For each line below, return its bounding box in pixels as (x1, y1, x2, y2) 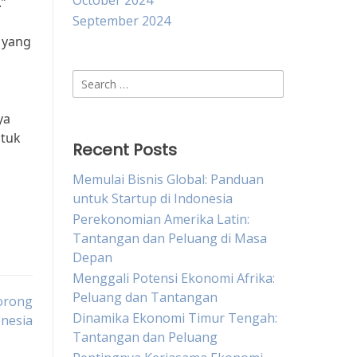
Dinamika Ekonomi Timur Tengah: (73, 309, 277, 327)
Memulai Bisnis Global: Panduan (73, 171, 264, 188)
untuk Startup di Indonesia (73, 190, 233, 207)
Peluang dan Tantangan (73, 288, 218, 306)
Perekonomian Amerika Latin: (73, 210, 249, 228)
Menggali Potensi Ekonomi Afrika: (73, 269, 275, 287)
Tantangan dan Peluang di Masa (73, 229, 267, 247)
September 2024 (73, 12, 171, 29)
